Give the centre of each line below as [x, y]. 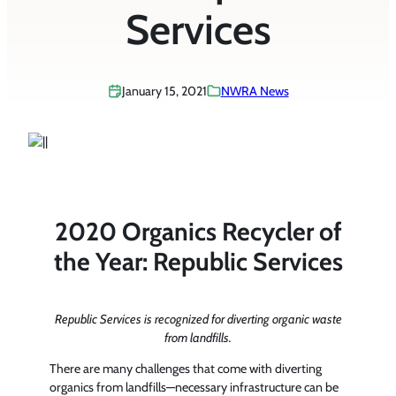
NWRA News [255, 91]
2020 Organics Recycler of [198, 231]
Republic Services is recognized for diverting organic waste [198, 319]
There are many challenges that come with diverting [186, 368]
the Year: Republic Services [198, 261]
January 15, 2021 [164, 91]
